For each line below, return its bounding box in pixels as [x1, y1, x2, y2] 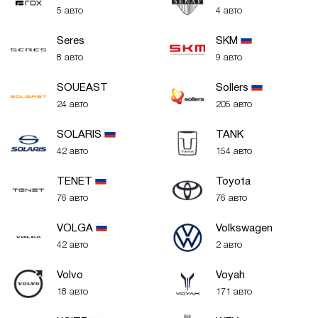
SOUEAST [57, 83, 108, 93]
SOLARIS [57, 130, 104, 140]
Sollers [216, 83, 251, 93]
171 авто [216, 288, 252, 296]
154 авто [216, 148, 252, 155]
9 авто [216, 54, 242, 62]
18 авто [57, 288, 88, 296]
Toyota [216, 177, 251, 187]
